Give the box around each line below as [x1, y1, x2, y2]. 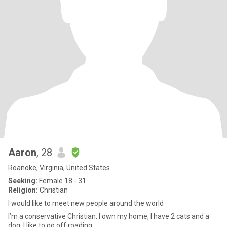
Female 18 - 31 [37, 177, 86, 185]
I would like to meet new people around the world [8, 199, 164, 207]
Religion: [8, 186, 38, 194]
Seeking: [8, 177, 37, 185]
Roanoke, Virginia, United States [8, 164, 110, 172]
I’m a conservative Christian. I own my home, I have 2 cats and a [8, 212, 209, 220]
